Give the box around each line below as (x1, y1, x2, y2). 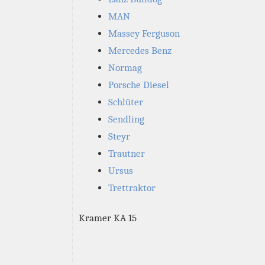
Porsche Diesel (108, 79, 169, 91)
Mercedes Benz (108, 45, 172, 56)
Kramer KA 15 (79, 212, 137, 224)
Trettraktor (108, 182, 156, 193)
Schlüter (108, 96, 143, 108)
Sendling (108, 114, 144, 125)
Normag (108, 62, 142, 73)
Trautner (108, 148, 145, 159)
